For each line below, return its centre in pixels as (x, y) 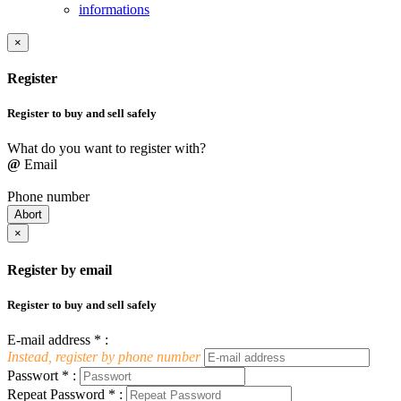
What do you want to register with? (107, 149)
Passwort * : (42, 375)
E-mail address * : (58, 339)
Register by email (60, 269)
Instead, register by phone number (104, 356)
